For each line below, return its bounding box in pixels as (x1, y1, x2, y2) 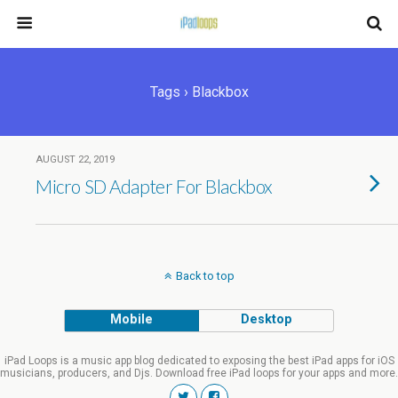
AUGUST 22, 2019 (36, 154, 115, 165)
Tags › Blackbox (149, 84, 249, 100)
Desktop (240, 312, 292, 327)
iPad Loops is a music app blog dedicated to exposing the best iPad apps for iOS (4, 354, 394, 367)
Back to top (175, 269, 235, 283)
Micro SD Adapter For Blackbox (36, 175, 273, 197)
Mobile (110, 312, 154, 327)
